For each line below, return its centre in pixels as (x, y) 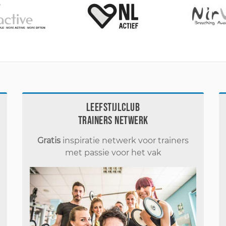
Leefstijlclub (113, 107)
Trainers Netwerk (113, 121)
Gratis (49, 140)
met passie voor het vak (113, 152)
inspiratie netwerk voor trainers (125, 140)
